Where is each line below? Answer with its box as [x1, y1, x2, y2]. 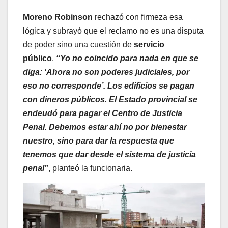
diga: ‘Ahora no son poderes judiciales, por [23, 67, 189, 76]
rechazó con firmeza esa [93, 12, 183, 21]
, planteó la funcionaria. [48, 163, 132, 173]
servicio [134, 40, 164, 49]
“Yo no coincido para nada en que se [56, 53, 198, 63]
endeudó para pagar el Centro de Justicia [23, 108, 182, 118]
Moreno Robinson [23, 12, 93, 21]
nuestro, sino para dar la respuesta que [23, 136, 174, 145]
